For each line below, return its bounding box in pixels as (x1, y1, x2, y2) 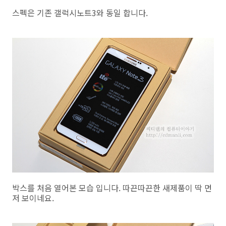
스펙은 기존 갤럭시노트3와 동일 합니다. (12, 7, 148, 19)
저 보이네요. (12, 192, 54, 204)
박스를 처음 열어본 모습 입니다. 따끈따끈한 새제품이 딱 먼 (12, 182, 212, 194)
